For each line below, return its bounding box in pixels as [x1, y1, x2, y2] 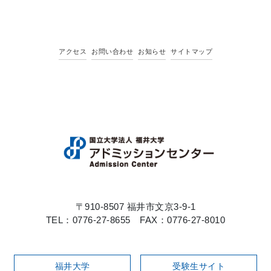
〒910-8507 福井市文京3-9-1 [75, 201, 196, 212]
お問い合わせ [91, 48, 133, 56]
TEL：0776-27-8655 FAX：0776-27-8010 [45, 215, 226, 226]
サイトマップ [171, 48, 212, 56]
